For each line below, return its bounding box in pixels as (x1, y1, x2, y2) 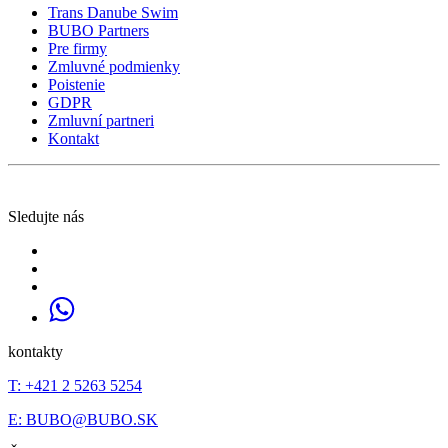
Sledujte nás (8, 207, 84, 225)
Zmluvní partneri (48, 111, 154, 129)
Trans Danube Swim (48, 3, 178, 21)
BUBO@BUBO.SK (26, 410, 158, 428)
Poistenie (48, 75, 105, 93)
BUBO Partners (48, 21, 149, 39)
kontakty (8, 342, 63, 360)
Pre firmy (48, 39, 107, 57)
